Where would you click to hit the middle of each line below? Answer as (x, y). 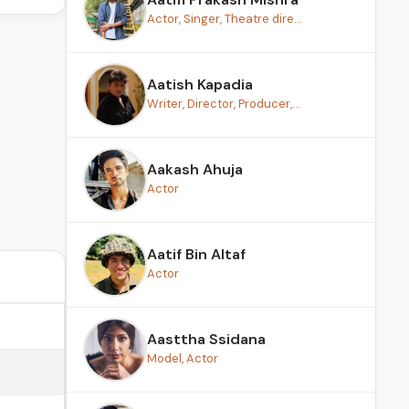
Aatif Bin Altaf (196, 254)
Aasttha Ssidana (206, 339)
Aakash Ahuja (195, 169)
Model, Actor (183, 358)
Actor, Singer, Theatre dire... (225, 19)
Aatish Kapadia (200, 84)
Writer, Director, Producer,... (224, 104)
